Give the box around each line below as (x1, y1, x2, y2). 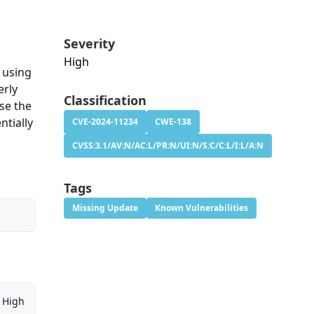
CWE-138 (154, 116, 191, 128)
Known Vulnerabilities (154, 202, 248, 214)
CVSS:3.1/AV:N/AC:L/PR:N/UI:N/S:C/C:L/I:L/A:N (71, 139, 264, 152)
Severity (63, 35, 115, 53)
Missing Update (71, 202, 138, 214)
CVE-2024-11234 (71, 116, 138, 128)
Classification (63, 92, 146, 109)
